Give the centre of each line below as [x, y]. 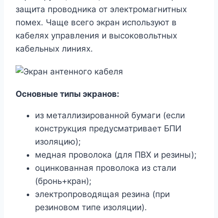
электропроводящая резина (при [102, 194]
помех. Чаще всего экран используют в [96, 23]
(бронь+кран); [63, 181]
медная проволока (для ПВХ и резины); [116, 155]
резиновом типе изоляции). [91, 208]
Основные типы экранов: [67, 94]
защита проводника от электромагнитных [101, 9]
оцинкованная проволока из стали [106, 168]
